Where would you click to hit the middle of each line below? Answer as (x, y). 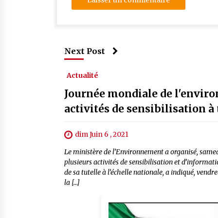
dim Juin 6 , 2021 (102, 134)
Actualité (82, 75)
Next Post (85, 51)
